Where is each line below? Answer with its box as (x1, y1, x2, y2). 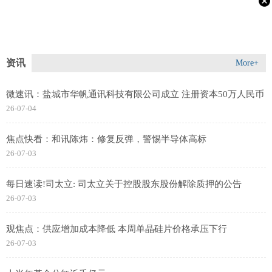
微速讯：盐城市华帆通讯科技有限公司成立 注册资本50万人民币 (6, 89, 264, 99)
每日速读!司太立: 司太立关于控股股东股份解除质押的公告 (6, 179, 242, 189)
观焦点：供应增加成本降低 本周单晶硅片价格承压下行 (6, 224, 227, 234)
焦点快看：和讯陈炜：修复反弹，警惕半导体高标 (6, 134, 206, 144)
